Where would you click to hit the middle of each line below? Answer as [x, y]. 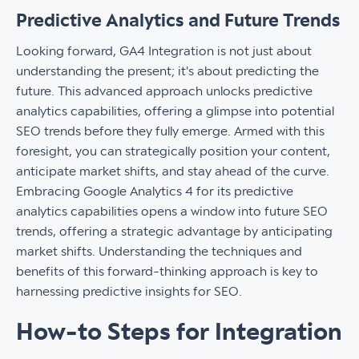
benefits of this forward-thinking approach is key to [167, 272]
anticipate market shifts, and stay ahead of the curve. [173, 171]
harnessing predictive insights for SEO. [129, 292]
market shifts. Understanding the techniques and [159, 252]
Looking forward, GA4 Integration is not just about [164, 51]
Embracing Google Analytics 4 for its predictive [155, 192]
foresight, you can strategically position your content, [173, 151]
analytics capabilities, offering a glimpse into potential [175, 111]
